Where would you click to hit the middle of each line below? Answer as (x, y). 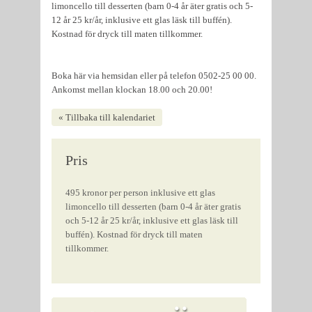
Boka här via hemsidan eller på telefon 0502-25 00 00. (154, 75)
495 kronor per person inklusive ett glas (140, 192)
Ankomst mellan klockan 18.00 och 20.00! (133, 89)
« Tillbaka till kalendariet (107, 117)
